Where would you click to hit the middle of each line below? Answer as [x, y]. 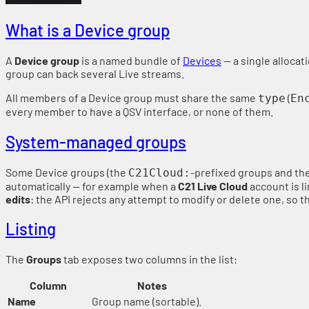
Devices [202, 60]
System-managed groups [96, 141]
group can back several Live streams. [95, 73]
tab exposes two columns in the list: [149, 259]
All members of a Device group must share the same [132, 97]
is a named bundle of [131, 60]
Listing [31, 229]
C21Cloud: [159, 172]
